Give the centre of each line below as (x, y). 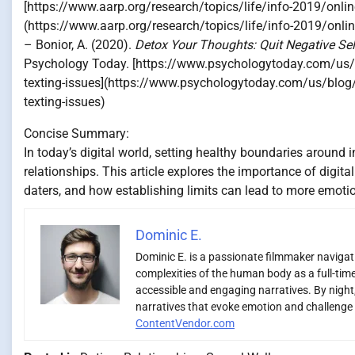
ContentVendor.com (185, 323)
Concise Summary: (76, 133)
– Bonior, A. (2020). (79, 44)
